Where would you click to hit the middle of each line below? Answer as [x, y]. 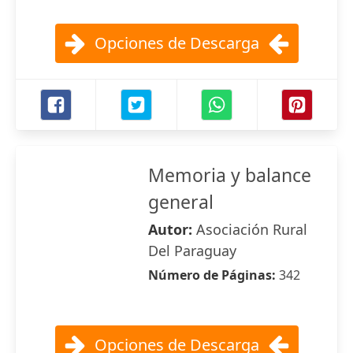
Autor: [172, 229]
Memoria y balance [230, 175]
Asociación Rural [252, 229]
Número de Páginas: [214, 275]
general [181, 202]
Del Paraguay [192, 251]
